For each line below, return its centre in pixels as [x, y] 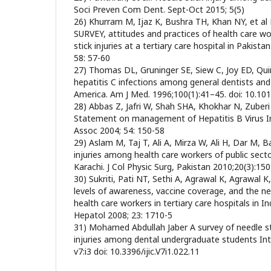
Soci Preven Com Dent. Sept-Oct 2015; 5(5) [159, 9]
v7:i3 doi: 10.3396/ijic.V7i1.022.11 [137, 251]
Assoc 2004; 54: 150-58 [119, 130]
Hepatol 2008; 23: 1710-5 [123, 215]
